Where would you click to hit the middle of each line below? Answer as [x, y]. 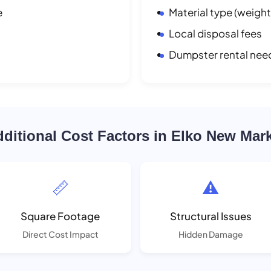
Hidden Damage [211, 234]
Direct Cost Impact [60, 234]
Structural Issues [211, 216]
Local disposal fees [215, 33]
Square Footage [60, 216]
